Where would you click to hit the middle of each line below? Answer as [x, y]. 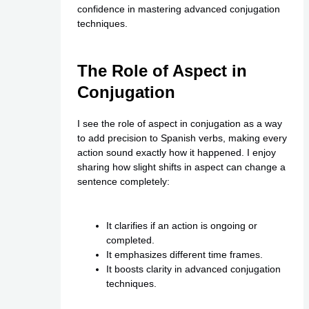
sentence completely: [123, 182]
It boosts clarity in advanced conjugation [193, 269]
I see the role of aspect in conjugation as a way [179, 124]
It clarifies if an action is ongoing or [181, 225]
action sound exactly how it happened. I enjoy [176, 153]
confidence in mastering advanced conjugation [178, 9]
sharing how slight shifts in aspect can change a [181, 167]
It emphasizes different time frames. [184, 254]
